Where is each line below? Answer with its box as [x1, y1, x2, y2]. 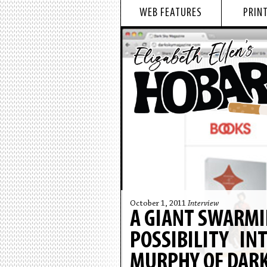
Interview [187, 200, 219, 208]
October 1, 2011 [129, 200, 188, 208]
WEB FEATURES [139, 7, 202, 19]
